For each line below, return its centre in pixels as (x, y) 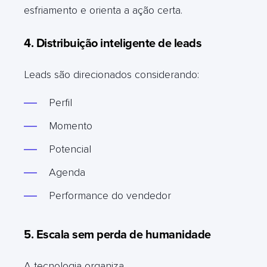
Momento (71, 125)
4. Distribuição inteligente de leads (113, 43)
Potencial (70, 149)
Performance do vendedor (110, 195)
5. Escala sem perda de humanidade (117, 235)
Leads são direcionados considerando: (111, 74)
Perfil (60, 102)
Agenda (67, 172)
